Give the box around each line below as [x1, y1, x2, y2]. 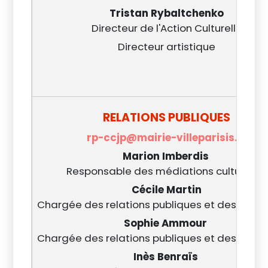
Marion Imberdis [122, 149, 211, 163]
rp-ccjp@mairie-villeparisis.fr [87, 130, 247, 145]
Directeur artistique [118, 39, 216, 54]
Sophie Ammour [124, 216, 210, 230]
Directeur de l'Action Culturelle [91, 21, 242, 35]
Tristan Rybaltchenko [109, 6, 224, 20]
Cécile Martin [132, 182, 202, 197]
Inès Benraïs [133, 249, 200, 264]
